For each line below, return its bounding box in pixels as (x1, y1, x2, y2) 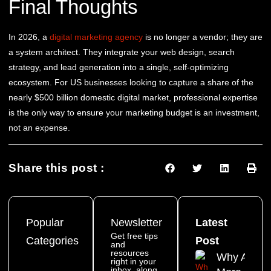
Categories (26, 235, 79, 247)
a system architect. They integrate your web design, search (8, 47, 235, 57)
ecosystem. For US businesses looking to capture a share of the (8, 77, 253, 87)
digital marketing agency (50, 31, 143, 42)
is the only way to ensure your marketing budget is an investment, (8, 107, 260, 117)
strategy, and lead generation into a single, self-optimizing (8, 62, 229, 72)
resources (111, 248, 149, 258)
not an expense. (8, 122, 70, 132)
